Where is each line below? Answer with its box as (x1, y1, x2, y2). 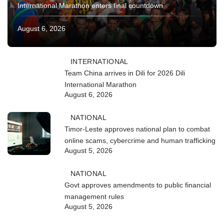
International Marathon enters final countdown (17, 1, 163, 9)
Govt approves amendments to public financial (64, 180, 211, 189)
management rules (64, 192, 124, 200)
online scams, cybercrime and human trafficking (64, 136, 215, 144)
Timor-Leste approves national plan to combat (64, 124, 210, 133)
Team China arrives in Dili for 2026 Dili (64, 68, 185, 77)
